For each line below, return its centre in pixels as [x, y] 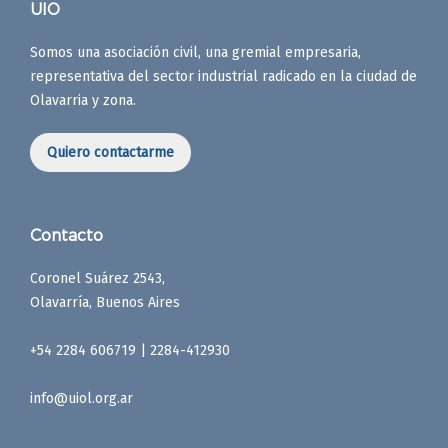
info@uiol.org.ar [81, 399]
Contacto [66, 235]
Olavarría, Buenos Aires [105, 303]
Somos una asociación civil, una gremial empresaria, [195, 53]
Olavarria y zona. [83, 101]
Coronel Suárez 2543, [97, 279]
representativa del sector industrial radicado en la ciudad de [223, 77]
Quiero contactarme [110, 153]
